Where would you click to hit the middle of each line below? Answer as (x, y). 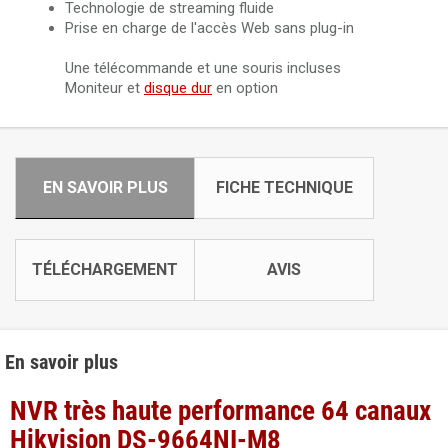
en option (245, 88)
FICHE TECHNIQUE (284, 187)
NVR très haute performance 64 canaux (220, 411)
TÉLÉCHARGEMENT (105, 269)
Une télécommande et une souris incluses (203, 68)
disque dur (178, 88)
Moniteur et (104, 88)
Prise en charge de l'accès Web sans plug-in (209, 28)
